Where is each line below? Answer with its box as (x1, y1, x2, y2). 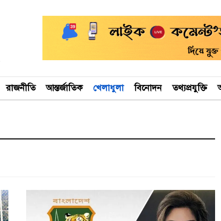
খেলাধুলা (93, 82, 124, 93)
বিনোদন (134, 82, 162, 93)
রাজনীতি (6, 82, 36, 93)
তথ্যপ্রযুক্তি (172, 82, 207, 93)
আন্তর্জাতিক (46, 82, 83, 93)
